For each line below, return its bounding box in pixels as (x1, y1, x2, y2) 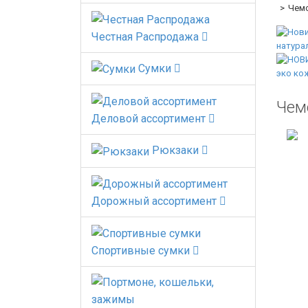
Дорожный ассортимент (91, 195, 217, 208)
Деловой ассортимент (91, 112, 206, 126)
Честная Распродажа (91, 30, 199, 43)
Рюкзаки (149, 144, 199, 157)
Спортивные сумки (91, 244, 190, 258)
